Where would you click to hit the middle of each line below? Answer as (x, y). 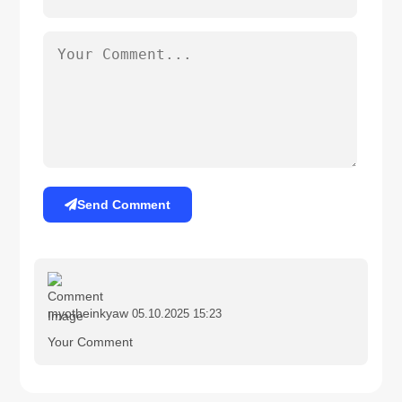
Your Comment (91, 341)
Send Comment (124, 204)
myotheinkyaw (88, 313)
